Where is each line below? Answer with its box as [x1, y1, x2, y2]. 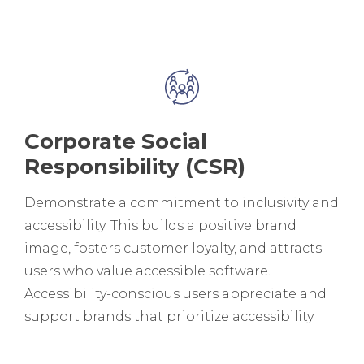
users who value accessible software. [24, 262, 271, 279]
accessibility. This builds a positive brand [24, 217, 297, 233]
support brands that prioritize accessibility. [24, 308, 315, 324]
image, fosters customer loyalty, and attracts [24, 240, 322, 256]
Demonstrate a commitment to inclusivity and [24, 194, 339, 210]
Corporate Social [24, 128, 207, 154]
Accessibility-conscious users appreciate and [24, 285, 327, 301]
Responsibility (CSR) [24, 153, 245, 180]
